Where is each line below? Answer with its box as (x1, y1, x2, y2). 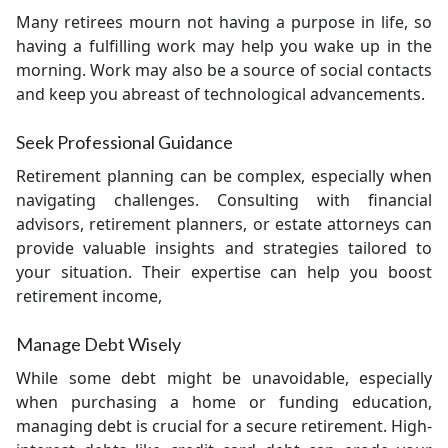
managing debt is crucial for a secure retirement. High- (16, 415, 432, 437)
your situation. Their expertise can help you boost (16, 261, 432, 283)
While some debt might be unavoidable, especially (16, 367, 432, 389)
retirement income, (16, 285, 162, 307)
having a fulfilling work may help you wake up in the (16, 35, 432, 57)
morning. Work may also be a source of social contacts (16, 59, 432, 81)
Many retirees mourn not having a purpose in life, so (16, 11, 432, 33)
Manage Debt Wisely (16, 333, 181, 355)
